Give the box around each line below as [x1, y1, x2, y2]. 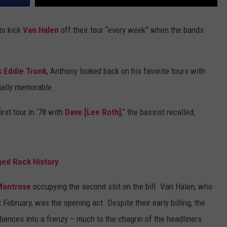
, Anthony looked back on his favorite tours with [47, 66, 205, 77]
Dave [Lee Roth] [65, 107, 121, 118]
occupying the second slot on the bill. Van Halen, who [31, 181, 212, 192]
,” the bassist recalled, [121, 107, 195, 118]
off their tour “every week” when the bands [59, 25, 204, 35]
